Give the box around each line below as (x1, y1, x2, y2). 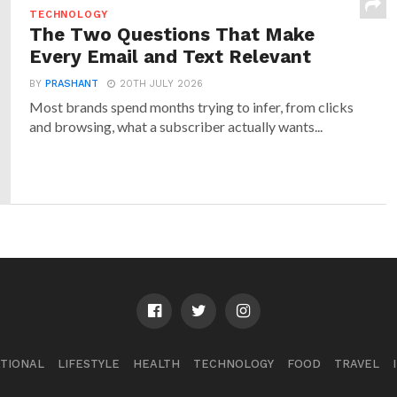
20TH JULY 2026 (120, 78, 204, 90)
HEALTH (132, 357, 180, 371)
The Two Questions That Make (29, 24, 315, 46)
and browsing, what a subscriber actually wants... (29, 118, 323, 136)
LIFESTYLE (57, 357, 120, 371)
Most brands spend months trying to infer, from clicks (29, 98, 354, 116)
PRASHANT (45, 78, 99, 90)
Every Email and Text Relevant (29, 46, 312, 68)
